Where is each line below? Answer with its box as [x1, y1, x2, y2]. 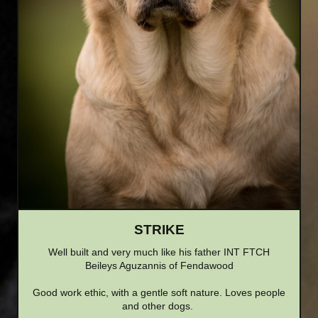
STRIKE [133, 221, 185, 237]
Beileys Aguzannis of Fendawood [84, 259, 234, 271]
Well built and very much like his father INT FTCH [48, 246, 270, 258]
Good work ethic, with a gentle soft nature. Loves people [33, 286, 285, 298]
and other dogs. [122, 300, 196, 312]
